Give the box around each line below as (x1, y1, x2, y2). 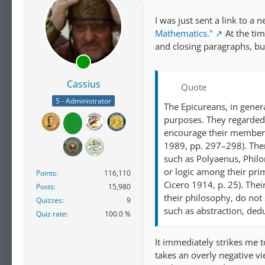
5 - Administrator (56, 96, 111, 106)
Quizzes (36, 195, 62, 206)
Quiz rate (36, 209, 66, 219)
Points (36, 168, 56, 179)
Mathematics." (155, 27, 213, 39)
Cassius (66, 77, 101, 91)
